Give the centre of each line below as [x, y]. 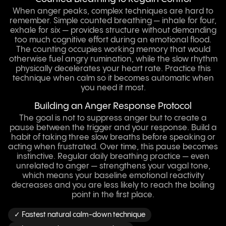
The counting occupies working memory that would [113, 50]
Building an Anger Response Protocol [113, 106]
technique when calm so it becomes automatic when [113, 78]
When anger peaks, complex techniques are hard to [113, 11]
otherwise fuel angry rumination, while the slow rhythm [113, 59]
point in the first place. [113, 195]
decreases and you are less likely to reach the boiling [113, 185]
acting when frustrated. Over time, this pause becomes [113, 147]
